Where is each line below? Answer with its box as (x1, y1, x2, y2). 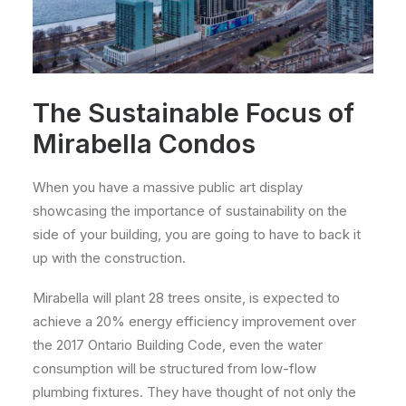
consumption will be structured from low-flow (33, 359, 316, 377)
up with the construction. (33, 248, 186, 266)
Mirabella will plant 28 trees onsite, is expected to (33, 288, 340, 306)
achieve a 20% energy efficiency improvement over (33, 312, 356, 330)
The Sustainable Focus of (33, 96, 354, 129)
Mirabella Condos (33, 127, 256, 159)
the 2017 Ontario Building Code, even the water (33, 335, 323, 353)
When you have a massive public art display (33, 178, 303, 196)
